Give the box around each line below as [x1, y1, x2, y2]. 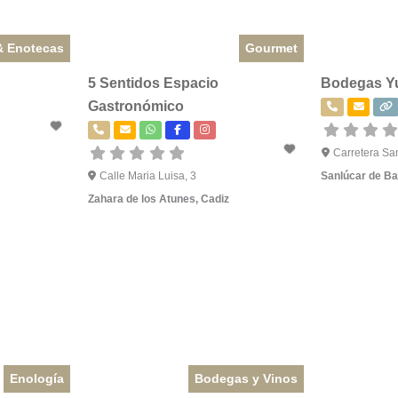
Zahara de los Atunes [87, 193, 195, 206]
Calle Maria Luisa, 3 [99, 170, 197, 183]
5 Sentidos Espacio [87, 76, 219, 92]
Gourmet [245, 41, 298, 56]
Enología [10, 370, 65, 386]
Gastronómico [87, 99, 184, 115]
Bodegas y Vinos [195, 370, 298, 386]
